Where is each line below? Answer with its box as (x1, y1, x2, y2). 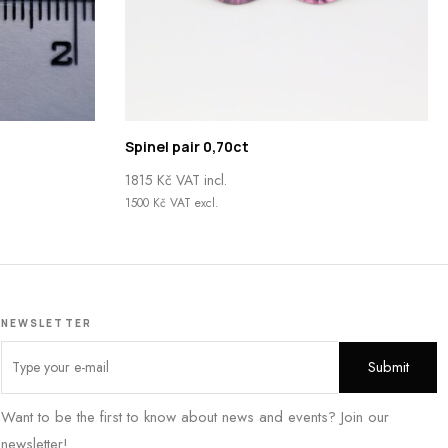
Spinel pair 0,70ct (124, 136, 249, 156)
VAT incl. (171, 169, 227, 190)
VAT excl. (165, 193, 219, 212)
